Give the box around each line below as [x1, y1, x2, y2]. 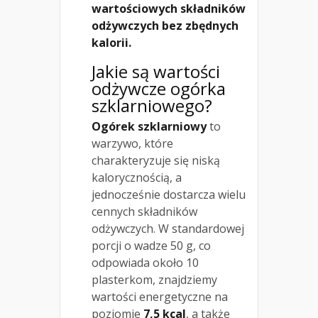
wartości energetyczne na [92, 289, 228, 305]
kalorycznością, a [92, 170, 182, 186]
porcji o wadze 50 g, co [92, 238, 211, 254]
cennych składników [92, 204, 197, 220]
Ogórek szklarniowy [92, 119, 207, 135]
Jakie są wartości [92, 60, 220, 84]
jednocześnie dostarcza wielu [92, 187, 246, 203]
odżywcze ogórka [92, 77, 226, 101]
